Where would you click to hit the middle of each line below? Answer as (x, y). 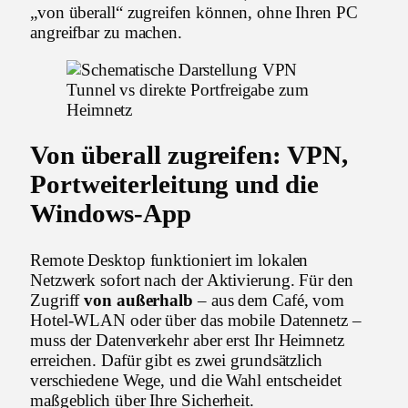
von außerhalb (139, 301)
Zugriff (57, 301)
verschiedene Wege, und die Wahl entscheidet (186, 381)
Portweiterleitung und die (174, 185)
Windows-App (111, 214)
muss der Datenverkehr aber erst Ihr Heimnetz (187, 341)
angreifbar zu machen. (107, 32)
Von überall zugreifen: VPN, (189, 156)
